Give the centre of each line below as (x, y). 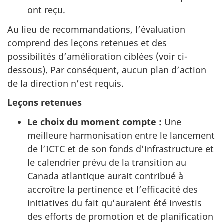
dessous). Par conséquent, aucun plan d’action (107, 70)
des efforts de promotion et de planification (120, 216)
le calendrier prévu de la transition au (107, 162)
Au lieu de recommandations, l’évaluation (96, 29)
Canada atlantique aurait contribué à (105, 176)
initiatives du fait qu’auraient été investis (115, 203)
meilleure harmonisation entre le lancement (121, 135)
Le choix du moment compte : (96, 122)
